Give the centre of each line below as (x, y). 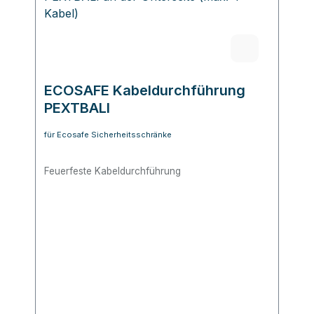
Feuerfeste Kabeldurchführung (114, 171)
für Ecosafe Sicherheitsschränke (108, 135)
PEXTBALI (77, 108)
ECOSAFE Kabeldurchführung (145, 91)
